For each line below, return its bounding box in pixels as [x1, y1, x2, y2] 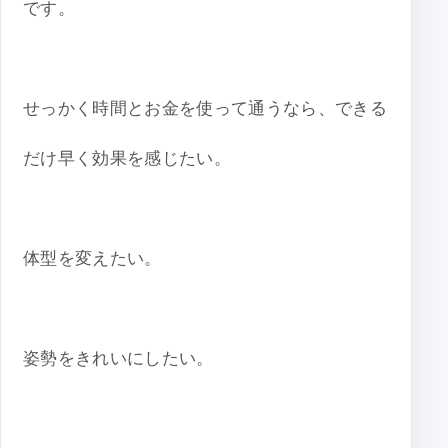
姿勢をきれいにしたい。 [23, 349, 214, 369]
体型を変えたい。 [23, 249, 162, 269]
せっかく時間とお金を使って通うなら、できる [23, 99, 388, 119]
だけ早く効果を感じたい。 [23, 149, 232, 169]
